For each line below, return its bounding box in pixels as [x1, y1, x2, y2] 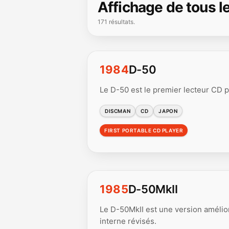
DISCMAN [105, 108, 131, 114]
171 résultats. [98, 18, 135, 26]
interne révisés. [100, 216, 156, 226]
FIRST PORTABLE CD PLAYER [104, 127, 184, 133]
